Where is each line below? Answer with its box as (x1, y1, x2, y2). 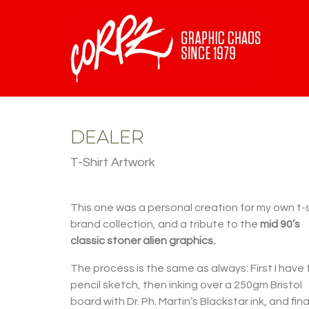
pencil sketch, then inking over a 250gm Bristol (70, 279, 302, 290)
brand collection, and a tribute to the (70, 218, 260, 230)
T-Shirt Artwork (70, 155, 155, 169)
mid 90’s (260, 218, 300, 230)
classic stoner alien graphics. (70, 235, 215, 246)
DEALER (70, 126, 144, 148)
